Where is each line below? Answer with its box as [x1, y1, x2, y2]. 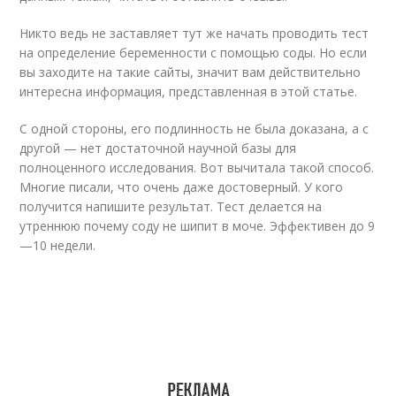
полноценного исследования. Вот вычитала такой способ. [19, 159, 375, 176]
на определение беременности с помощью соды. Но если [19, 44, 368, 61]
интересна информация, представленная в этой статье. [19, 83, 358, 100]
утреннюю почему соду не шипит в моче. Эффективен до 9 [19, 217, 376, 234]
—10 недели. [19, 237, 96, 254]
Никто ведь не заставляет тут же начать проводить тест [19, 25, 369, 42]
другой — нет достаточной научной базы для [19, 140, 297, 156]
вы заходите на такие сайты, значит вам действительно [19, 64, 362, 80]
